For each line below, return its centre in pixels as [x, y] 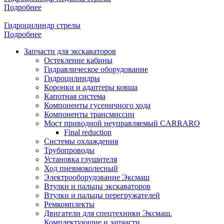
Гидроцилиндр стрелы [42, 25]
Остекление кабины [78, 60]
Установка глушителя [80, 159]
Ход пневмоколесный [81, 168]
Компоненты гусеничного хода [97, 105]
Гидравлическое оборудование [96, 69]
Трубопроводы [69, 150]
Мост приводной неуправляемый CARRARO [122, 123]
